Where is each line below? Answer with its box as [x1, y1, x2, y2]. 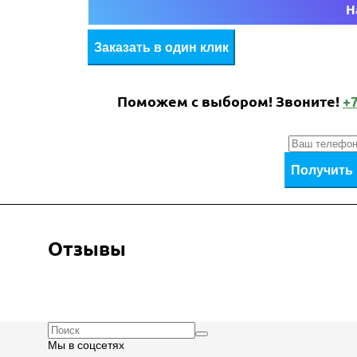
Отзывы [48, 238, 126, 261]
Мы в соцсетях [48, 339, 124, 352]
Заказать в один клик [94, 40, 229, 54]
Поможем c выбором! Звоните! [117, 93, 343, 110]
